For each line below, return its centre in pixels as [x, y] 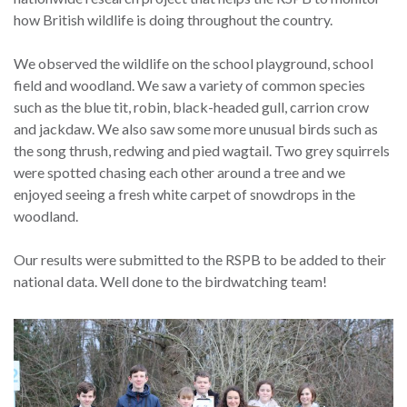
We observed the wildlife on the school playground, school [194, 64]
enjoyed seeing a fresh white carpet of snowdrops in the [184, 194]
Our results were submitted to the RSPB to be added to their [200, 260]
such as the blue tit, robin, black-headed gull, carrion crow [191, 107]
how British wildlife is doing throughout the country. [173, 20]
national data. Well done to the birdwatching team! [170, 282]
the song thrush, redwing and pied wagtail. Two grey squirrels [202, 151]
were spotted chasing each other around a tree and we [179, 173]
